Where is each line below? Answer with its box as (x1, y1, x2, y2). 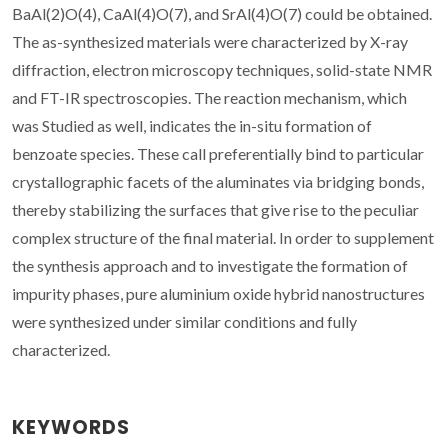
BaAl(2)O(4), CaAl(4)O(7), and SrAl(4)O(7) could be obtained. (12, 3, 432, 23)
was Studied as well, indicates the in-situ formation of (12, 115, 372, 135)
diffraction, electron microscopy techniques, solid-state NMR (12, 59, 432, 79)
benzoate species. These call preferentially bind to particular (12, 143, 424, 163)
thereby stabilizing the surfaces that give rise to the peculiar (12, 199, 419, 219)
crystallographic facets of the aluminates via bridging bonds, (12, 171, 424, 191)
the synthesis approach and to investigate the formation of (12, 255, 408, 275)
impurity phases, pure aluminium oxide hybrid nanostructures (12, 283, 425, 303)
